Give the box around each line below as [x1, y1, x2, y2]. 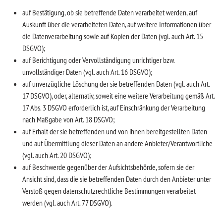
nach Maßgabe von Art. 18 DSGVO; [22, 114, 114, 124]
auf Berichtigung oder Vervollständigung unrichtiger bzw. [22, 55, 174, 65]
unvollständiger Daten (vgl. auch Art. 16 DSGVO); [22, 67, 152, 77]
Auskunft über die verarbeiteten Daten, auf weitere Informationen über [22, 19, 211, 29]
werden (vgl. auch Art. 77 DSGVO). [22, 198, 112, 208]
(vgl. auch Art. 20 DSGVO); [22, 150, 91, 160]
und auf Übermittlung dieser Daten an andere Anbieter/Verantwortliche [22, 138, 213, 148]
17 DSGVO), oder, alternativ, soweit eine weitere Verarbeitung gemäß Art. [22, 91, 215, 101]
